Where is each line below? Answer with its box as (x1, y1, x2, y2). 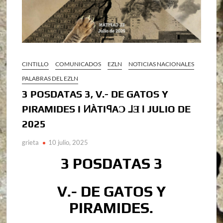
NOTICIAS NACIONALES (128, 60, 195, 68)
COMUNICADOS (55, 60, 102, 68)
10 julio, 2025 (48, 138, 89, 147)
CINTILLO (22, 60, 49, 68)
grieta (22, 138, 39, 147)
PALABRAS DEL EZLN (22, 75, 79, 83)
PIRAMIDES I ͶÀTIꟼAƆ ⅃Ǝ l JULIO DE (22, 103, 191, 115)
